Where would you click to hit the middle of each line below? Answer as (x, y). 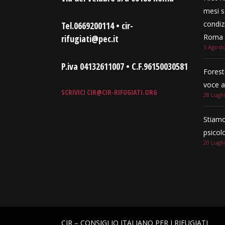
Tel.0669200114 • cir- (97, 26)
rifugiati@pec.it (90, 39)
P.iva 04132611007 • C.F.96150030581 (125, 66)
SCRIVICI (73, 92)
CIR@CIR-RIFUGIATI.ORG (121, 92)
